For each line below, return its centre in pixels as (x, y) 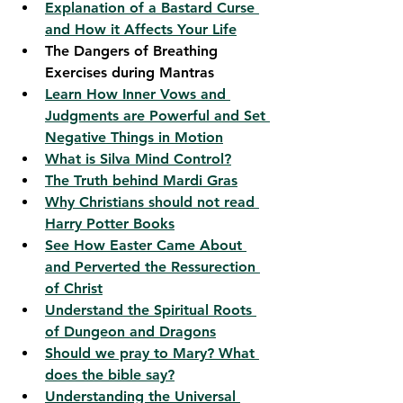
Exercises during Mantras (130, 73)
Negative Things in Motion (134, 138)
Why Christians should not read (152, 202)
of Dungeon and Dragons (130, 332)
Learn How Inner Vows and (138, 94)
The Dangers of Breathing (134, 51)
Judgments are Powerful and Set (157, 116)
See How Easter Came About (146, 246)
